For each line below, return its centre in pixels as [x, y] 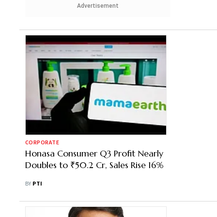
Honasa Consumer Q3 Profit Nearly [94, 153]
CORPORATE [42, 143]
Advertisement [98, 6]
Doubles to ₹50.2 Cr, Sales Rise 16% [94, 165]
